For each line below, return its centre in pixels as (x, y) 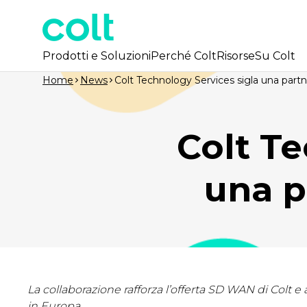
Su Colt (275, 56)
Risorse (236, 56)
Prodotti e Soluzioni (97, 56)
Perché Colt (184, 56)
